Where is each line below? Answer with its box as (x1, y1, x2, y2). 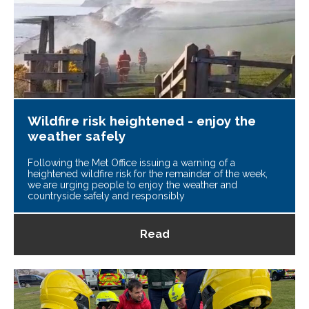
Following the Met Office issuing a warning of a (28, 157, 235, 168)
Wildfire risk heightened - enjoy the (28, 112, 256, 128)
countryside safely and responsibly (28, 190, 185, 201)
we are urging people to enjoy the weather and (28, 179, 237, 190)
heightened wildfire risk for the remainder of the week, (28, 168, 268, 179)
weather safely (28, 128, 126, 143)
